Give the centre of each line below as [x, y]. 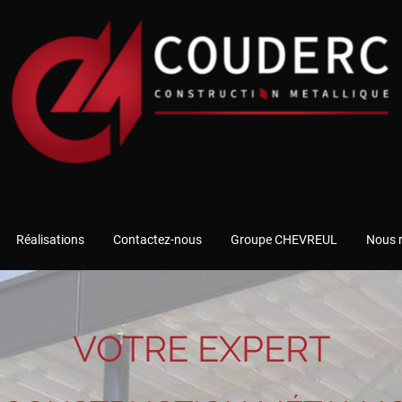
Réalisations [50, 240]
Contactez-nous [157, 240]
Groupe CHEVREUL [284, 240]
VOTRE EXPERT [201, 348]
